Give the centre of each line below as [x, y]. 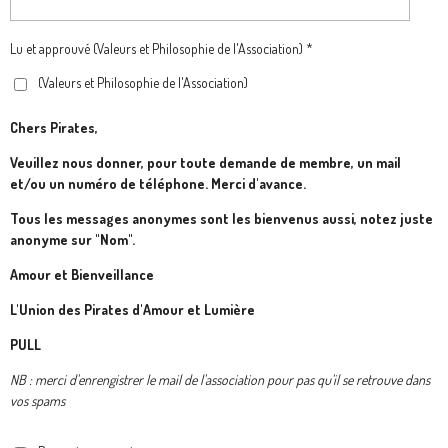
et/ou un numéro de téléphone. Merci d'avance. [158, 183]
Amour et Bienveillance [82, 274]
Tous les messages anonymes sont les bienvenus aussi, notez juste [221, 218]
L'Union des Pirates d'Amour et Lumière [134, 309]
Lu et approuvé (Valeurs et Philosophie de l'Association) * [161, 49]
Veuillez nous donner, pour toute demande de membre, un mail [205, 162]
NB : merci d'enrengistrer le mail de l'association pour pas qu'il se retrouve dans [220, 379]
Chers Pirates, [54, 127]
